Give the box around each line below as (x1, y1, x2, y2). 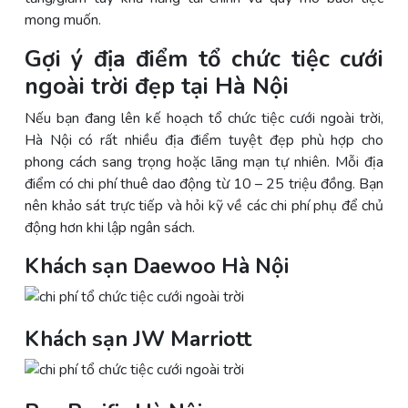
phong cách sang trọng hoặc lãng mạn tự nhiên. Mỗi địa (25, 151, 383, 172)
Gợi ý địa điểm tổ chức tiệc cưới (25, 42, 383, 75)
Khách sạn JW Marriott (25, 323, 251, 353)
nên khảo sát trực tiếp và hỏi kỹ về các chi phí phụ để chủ (25, 195, 383, 216)
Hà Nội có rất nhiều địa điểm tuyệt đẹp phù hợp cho (25, 129, 383, 150)
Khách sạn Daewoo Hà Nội (25, 250, 289, 280)
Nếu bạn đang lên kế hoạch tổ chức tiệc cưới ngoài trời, (25, 107, 383, 128)
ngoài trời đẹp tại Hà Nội (25, 69, 289, 102)
